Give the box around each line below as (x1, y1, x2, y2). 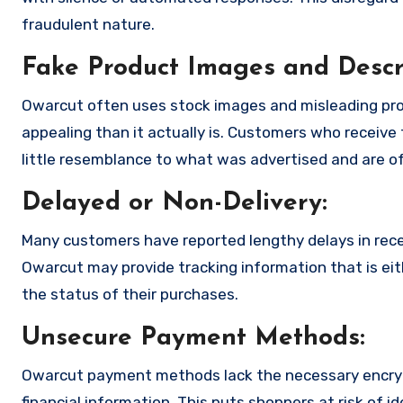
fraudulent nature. (22, 15, 155, 34)
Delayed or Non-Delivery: (22, 191, 327, 217)
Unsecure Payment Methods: (22, 326, 365, 352)
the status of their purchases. (22, 285, 238, 304)
